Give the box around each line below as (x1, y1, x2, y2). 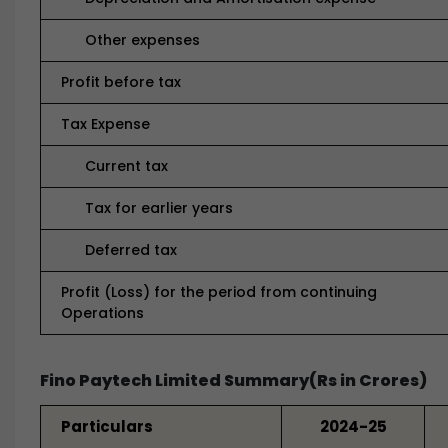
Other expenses (61, 30, 200, 50)
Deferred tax (61, 240, 177, 260)
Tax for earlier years (61, 198, 233, 218)
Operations (61, 303, 144, 323)
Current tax (61, 156, 168, 176)
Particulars (61, 416, 153, 437)
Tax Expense (61, 114, 150, 134)
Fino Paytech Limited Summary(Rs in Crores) (40, 369, 427, 392)
